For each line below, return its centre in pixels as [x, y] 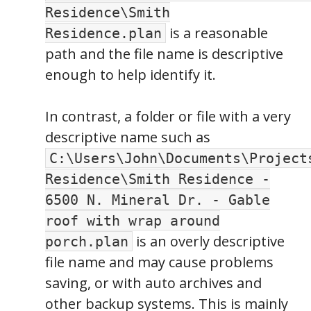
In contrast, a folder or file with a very [168, 116]
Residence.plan [103, 33]
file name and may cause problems [159, 262]
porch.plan [87, 241]
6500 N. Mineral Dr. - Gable [158, 200]
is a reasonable [217, 33]
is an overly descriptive [209, 241]
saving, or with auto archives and [153, 283]
